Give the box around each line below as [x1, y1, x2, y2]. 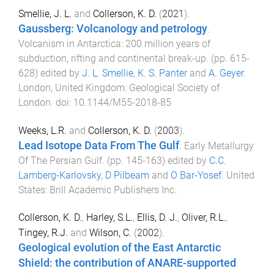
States [18, 183, 45, 196]
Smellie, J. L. [18, 8, 72, 20]
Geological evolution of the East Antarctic [18, 241, 221, 254]
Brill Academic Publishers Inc [50, 183, 174, 196]
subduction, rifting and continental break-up [18, 53, 206, 64]
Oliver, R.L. [182, 211, 226, 223]
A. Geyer [209, 67, 243, 79]
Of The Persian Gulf [18, 154, 102, 166]
